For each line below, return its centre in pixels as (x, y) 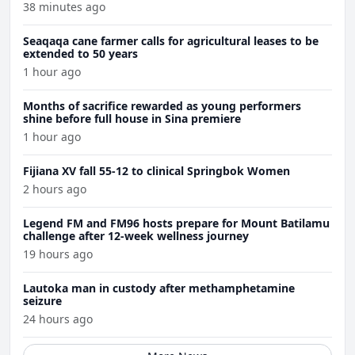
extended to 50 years (80, 53)
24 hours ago (58, 319)
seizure (42, 301)
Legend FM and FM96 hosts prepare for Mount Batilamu (176, 223)
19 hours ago (58, 254)
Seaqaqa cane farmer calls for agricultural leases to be (171, 41)
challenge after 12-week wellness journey (136, 236)
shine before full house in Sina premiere (132, 118)
